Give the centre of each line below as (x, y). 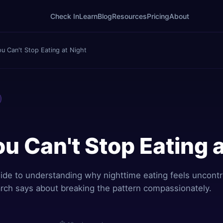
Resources (129, 16)
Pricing (158, 16)
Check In (64, 16)
